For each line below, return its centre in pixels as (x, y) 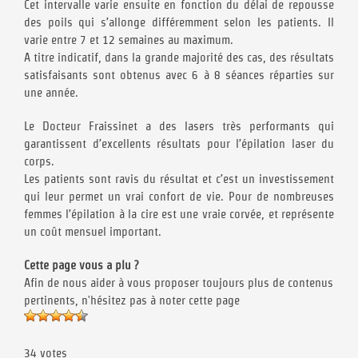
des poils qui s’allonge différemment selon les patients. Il (179, 22)
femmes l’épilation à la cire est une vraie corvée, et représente (179, 214)
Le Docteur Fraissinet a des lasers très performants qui (179, 126)
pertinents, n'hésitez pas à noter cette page (132, 300)
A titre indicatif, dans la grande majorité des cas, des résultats (179, 58)
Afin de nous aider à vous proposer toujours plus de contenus (179, 283)
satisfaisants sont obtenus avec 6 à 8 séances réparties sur (179, 75)
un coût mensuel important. (93, 232)
